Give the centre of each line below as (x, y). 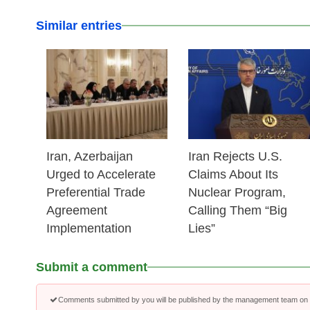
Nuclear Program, (237, 192)
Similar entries (79, 26)
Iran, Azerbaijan (90, 156)
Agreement (77, 210)
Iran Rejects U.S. (236, 156)
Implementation (89, 228)
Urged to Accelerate (101, 174)
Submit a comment (92, 267)
